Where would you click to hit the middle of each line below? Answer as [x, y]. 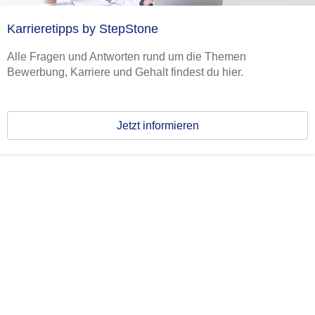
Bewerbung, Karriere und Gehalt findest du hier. [125, 72]
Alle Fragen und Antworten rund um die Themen [127, 56]
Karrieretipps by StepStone [83, 28]
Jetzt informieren [157, 126]
